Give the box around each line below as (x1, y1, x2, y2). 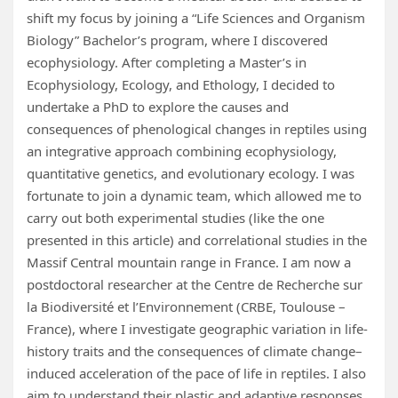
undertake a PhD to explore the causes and (27, 98, 289, 116)
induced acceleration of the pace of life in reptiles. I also (27, 364, 366, 383)
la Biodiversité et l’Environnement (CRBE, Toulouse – (27, 298, 346, 316)
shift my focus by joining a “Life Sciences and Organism (27, 9, 365, 28)
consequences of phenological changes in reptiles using (27, 120, 367, 139)
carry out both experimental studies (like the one (27, 209, 324, 227)
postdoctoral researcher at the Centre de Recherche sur (27, 275, 362, 294)
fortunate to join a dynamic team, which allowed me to (27, 187, 362, 205)
